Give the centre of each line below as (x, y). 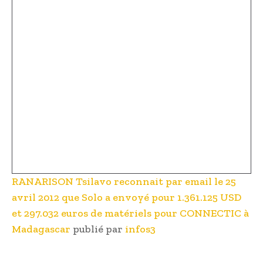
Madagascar (41, 229)
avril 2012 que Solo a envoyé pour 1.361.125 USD (127, 198)
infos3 (140, 229)
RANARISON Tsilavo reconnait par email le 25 (124, 182)
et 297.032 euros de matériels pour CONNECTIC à (130, 213)
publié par (98, 229)
